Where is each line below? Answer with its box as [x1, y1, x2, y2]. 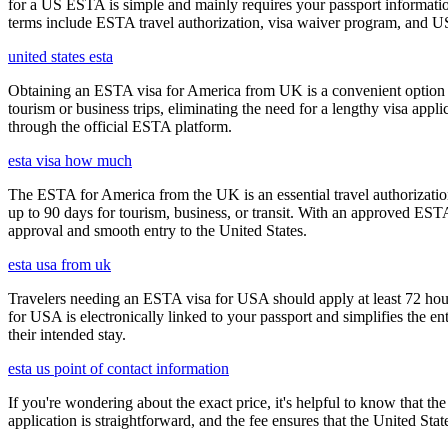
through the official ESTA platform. [8, 118, 232, 136]
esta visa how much [8, 152, 132, 170]
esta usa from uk [8, 256, 111, 274]
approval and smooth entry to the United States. [8, 222, 307, 240]
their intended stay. [8, 326, 126, 344]
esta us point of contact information [8, 360, 229, 378]
